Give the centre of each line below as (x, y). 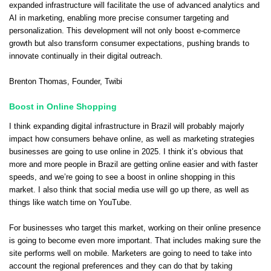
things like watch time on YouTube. (70, 202)
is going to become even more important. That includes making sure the (135, 240)
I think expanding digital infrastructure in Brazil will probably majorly (127, 126)
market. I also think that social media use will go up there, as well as (129, 190)
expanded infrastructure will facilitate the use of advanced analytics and (134, 6)
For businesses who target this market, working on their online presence (135, 228)
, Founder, (86, 82)
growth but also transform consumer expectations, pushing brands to (129, 44)
